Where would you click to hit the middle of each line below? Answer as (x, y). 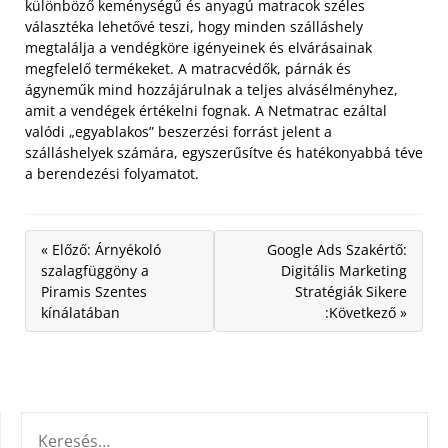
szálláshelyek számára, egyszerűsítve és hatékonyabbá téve (224, 152)
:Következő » (366, 312)
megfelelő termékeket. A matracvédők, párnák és (188, 68)
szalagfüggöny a (95, 270)
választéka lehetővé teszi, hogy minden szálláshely (194, 26)
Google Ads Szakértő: (337, 249)
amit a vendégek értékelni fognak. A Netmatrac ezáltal (206, 110)
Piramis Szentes (94, 291)
